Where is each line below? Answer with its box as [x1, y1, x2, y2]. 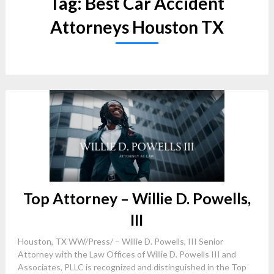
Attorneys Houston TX [50, 17, 224, 37]
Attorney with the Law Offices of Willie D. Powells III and [17, 249, 236, 259]
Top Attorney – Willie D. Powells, [23, 189, 251, 207]
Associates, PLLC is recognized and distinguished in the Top [17, 262, 246, 272]
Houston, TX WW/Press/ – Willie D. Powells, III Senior [17, 236, 223, 246]
